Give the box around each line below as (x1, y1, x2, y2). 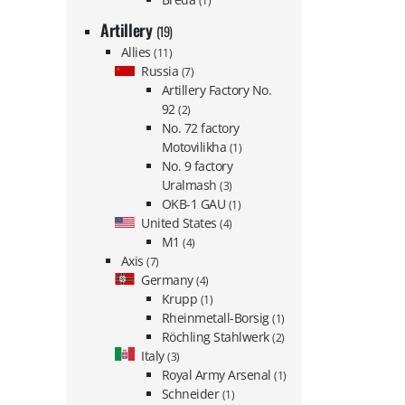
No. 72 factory (161, 118, 240, 137)
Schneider (161, 384, 222, 402)
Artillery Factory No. (161, 80, 272, 99)
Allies (120, 42, 155, 61)
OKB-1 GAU (161, 194, 229, 212)
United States (141, 213, 221, 231)
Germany (141, 270, 197, 288)
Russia (141, 61, 182, 80)
